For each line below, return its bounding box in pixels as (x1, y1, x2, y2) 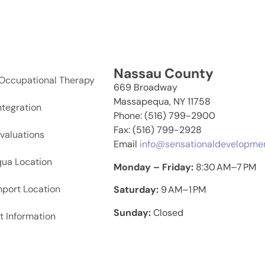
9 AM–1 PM (160, 183, 206, 196)
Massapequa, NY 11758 (113, 95, 211, 108)
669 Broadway (113, 81, 177, 94)
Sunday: (113, 206, 153, 219)
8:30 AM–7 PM (195, 160, 256, 173)
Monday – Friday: (113, 160, 196, 173)
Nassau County (113, 64, 214, 83)
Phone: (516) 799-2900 (113, 109, 215, 122)
